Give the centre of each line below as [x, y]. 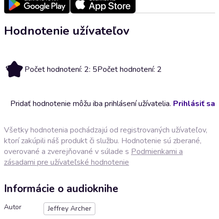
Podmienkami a [157, 151]
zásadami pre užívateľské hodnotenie [66, 162]
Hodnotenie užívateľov [67, 31]
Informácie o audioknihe [61, 189]
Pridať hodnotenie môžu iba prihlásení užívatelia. [92, 103]
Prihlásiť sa [194, 103]
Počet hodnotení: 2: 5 [61, 69]
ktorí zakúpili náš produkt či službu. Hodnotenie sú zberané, [103, 141]
